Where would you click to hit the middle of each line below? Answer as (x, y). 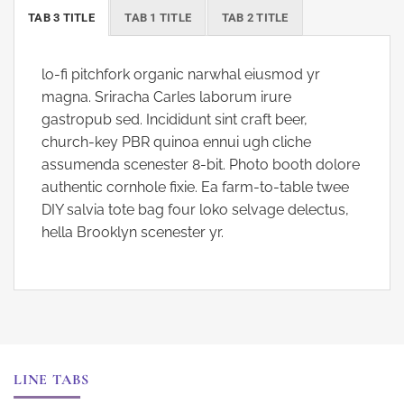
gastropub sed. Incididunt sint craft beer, (174, 119)
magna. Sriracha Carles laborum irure (166, 96)
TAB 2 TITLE (255, 17)
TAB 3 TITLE (61, 17)
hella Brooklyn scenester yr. (133, 232)
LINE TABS (52, 379)
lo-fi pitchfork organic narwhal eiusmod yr (181, 74)
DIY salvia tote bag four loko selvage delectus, (195, 209)
